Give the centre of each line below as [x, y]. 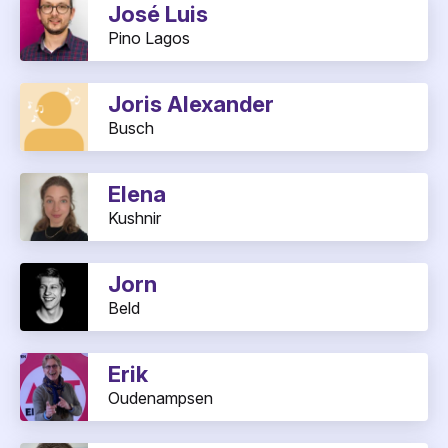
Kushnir [134, 218]
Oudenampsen [160, 398]
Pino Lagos [149, 38]
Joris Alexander [191, 104]
